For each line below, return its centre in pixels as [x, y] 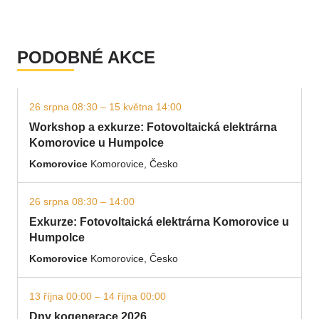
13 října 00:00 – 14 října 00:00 [98, 296]
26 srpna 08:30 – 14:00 [82, 202]
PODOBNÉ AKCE [86, 57]
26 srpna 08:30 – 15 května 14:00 [105, 107]
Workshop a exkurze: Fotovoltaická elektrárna [153, 127]
